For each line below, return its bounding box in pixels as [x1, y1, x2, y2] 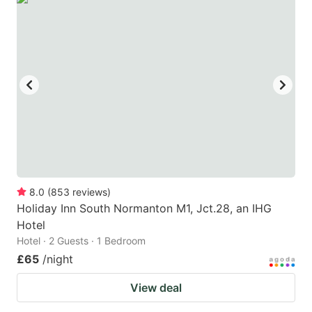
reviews [72, 186, 107, 198]
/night [42, 252, 73, 267]
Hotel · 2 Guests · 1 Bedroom [17, 235, 146, 247]
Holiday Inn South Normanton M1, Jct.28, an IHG [17, 201, 272, 216]
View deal [130, 281, 182, 295]
